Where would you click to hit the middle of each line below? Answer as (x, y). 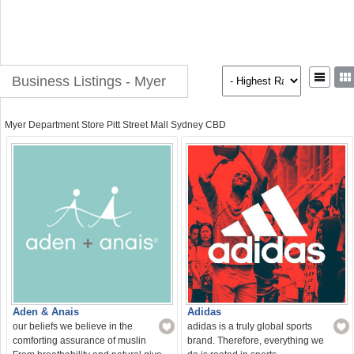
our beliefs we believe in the (72, 327)
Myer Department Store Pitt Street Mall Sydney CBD (115, 125)
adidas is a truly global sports (250, 327)
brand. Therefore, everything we (256, 341)
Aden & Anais (45, 312)
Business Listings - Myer (89, 81)
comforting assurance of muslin (79, 341)
